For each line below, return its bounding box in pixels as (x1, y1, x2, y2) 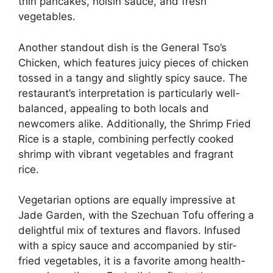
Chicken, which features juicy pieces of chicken (18, 56, 249, 69)
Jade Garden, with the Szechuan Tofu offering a (18, 209, 254, 221)
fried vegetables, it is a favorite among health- (18, 255, 246, 267)
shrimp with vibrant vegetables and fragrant (18, 147, 233, 160)
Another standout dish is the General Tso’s (18, 41, 227, 54)
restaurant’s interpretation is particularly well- (18, 87, 240, 99)
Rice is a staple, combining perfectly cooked (18, 132, 234, 145)
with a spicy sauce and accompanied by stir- (18, 239, 237, 252)
